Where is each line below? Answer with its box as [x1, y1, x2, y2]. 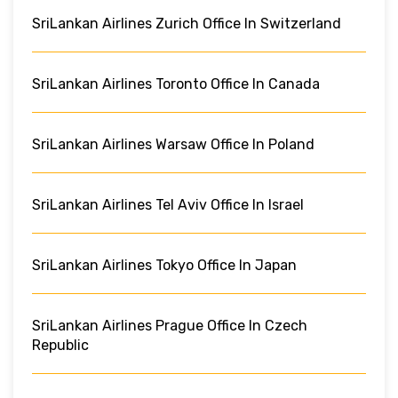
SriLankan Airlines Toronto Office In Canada [32, 75, 320, 92]
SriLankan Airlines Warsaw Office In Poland [32, 135, 314, 153]
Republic [32, 336, 89, 354]
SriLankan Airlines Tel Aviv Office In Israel [32, 195, 304, 213]
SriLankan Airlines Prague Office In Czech [32, 316, 307, 334]
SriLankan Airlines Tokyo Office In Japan [32, 256, 297, 274]
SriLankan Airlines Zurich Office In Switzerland [32, 14, 341, 32]
